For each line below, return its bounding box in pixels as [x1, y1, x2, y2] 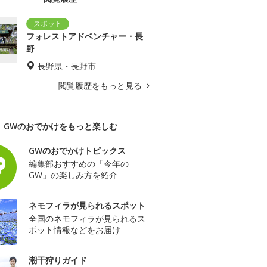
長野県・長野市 [38, 60, 96, 72]
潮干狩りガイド [29, 254, 87, 266]
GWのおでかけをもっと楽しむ [3, 120, 117, 132]
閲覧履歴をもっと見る [58, 79, 144, 91]
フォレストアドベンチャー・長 [26, 30, 143, 42]
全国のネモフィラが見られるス [29, 212, 145, 224]
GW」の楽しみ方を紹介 [29, 169, 117, 181]
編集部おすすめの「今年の [29, 157, 129, 169]
